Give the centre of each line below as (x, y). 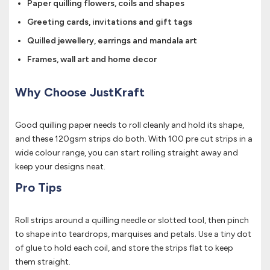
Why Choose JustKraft (80, 93)
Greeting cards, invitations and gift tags (110, 22)
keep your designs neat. (60, 167)
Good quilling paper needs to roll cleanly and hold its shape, (130, 125)
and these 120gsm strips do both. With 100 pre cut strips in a (134, 139)
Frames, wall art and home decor (92, 60)
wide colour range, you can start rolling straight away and (127, 153)
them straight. (43, 262)
